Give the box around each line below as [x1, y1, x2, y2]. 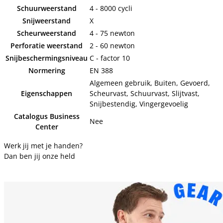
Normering [28, 66, 65, 76]
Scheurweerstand [17, 28, 76, 38]
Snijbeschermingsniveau [5, 53, 88, 63]
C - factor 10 [90, 53, 130, 63]
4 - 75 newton [90, 28, 135, 38]
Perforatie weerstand [10, 41, 83, 51]
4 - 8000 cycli [90, 3, 132, 13]
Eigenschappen [21, 89, 72, 99]
